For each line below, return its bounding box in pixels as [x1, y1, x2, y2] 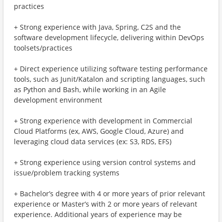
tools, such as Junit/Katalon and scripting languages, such [14, 74, 205, 84]
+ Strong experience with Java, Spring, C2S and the [14, 22, 181, 32]
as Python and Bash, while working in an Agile [14, 85, 166, 94]
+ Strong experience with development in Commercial [14, 116, 192, 125]
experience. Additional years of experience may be [14, 210, 182, 219]
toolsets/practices [14, 43, 72, 53]
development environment [14, 95, 102, 105]
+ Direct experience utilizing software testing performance [14, 64, 208, 73]
